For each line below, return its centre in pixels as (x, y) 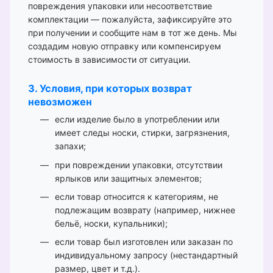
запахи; (70, 146)
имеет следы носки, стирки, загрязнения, (142, 133)
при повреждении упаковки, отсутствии (139, 165)
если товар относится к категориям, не (136, 196)
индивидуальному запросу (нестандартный (146, 255)
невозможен (60, 102)
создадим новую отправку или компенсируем (125, 46)
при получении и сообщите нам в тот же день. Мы (133, 33)
